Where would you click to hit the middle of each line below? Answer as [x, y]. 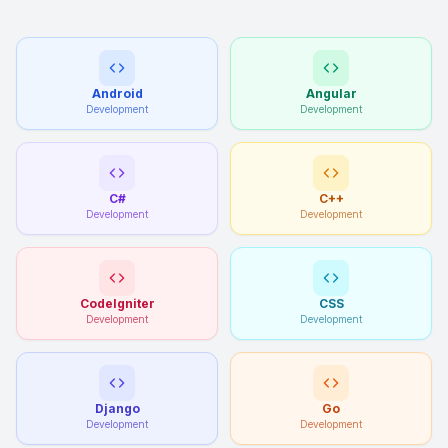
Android [117, 93]
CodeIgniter [117, 303]
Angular [331, 93]
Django [117, 408]
